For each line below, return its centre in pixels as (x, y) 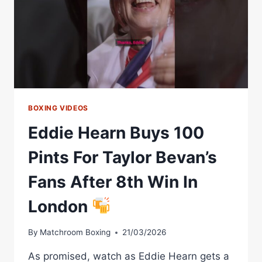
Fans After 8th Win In (113, 182)
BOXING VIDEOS (58, 108)
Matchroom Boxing (75, 232)
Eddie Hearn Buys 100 (116, 132)
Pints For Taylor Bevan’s (123, 157)
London (60, 206)
